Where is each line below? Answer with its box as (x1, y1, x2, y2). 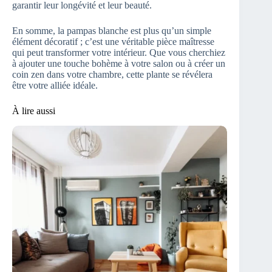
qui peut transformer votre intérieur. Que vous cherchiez (12, 47, 225, 58)
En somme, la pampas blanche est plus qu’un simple (12, 25, 211, 36)
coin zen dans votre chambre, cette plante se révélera (12, 69, 212, 80)
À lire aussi (12, 105, 55, 116)
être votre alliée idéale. (12, 80, 98, 90)
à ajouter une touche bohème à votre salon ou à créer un (12, 58, 225, 69)
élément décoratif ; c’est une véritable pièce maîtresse (12, 36, 214, 47)
